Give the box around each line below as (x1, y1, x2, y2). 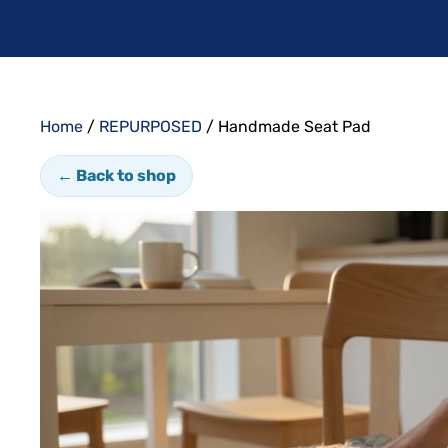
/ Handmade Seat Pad (202, 116, 371, 136)
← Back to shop (57, 165, 176, 185)
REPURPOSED (99, 116, 202, 136)
